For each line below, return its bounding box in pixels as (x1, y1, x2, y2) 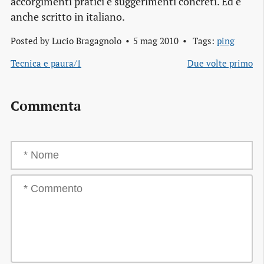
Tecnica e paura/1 (11, 57, 81, 69)
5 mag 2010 (133, 34, 179, 47)
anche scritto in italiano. (11, 9, 125, 24)
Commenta (11, 97, 81, 115)
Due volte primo (187, 57, 253, 69)
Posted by (11, 34, 52, 47)
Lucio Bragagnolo (52, 34, 121, 47)
